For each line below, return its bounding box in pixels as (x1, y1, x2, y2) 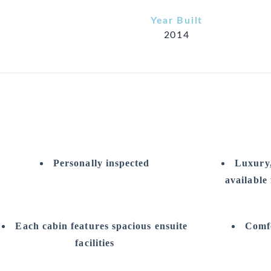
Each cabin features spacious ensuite (15, 221, 188, 231)
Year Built (151, 16, 203, 25)
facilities (75, 238, 115, 248)
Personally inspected (53, 158, 150, 168)
